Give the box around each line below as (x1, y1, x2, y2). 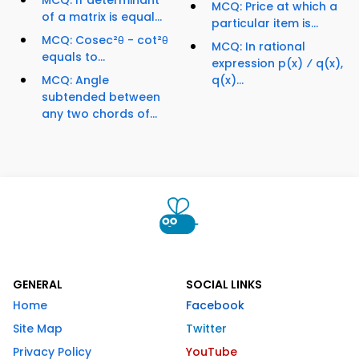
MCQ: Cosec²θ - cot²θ (42, 32, 168, 49)
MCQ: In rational (212, 38, 305, 55)
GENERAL (13, 276, 63, 293)
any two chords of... (42, 106, 157, 123)
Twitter (186, 321, 227, 337)
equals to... (42, 49, 105, 66)
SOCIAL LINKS (186, 276, 262, 293)
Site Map (13, 321, 63, 337)
